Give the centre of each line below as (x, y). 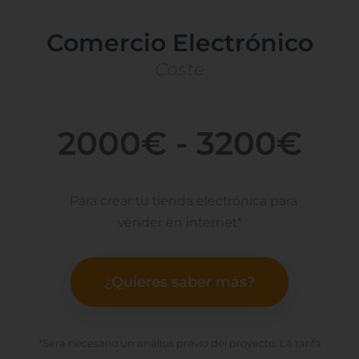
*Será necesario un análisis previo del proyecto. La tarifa (179, 343)
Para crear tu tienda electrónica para (184, 201)
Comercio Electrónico (179, 43)
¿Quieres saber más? (179, 282)
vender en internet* (179, 223)
